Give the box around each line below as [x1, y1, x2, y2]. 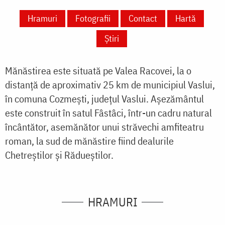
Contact [128, 13, 157, 25]
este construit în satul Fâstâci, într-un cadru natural [5, 106, 212, 120]
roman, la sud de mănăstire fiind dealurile [5, 134, 174, 148]
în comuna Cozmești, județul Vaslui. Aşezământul [5, 92, 204, 106]
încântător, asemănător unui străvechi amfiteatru [5, 120, 204, 134]
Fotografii [75, 13, 110, 25]
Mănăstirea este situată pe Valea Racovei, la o [5, 64, 191, 78]
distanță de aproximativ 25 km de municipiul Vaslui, [5, 78, 215, 92]
